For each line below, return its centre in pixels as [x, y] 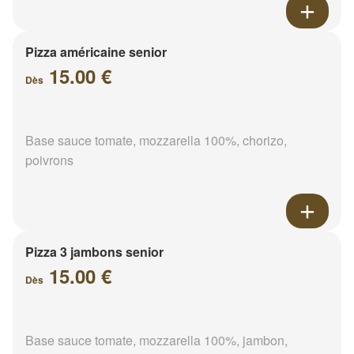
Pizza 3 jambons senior [94, 252]
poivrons [49, 160]
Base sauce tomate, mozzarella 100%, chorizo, [156, 141]
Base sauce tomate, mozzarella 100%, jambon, [156, 341]
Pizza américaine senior [96, 52]
